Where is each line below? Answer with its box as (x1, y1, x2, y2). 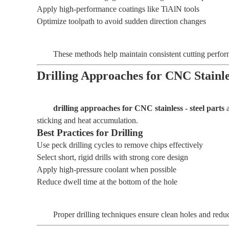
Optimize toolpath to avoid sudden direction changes (37, 17, 206, 26)
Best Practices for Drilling (37, 127, 143, 138)
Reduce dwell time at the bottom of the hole (37, 177, 177, 186)
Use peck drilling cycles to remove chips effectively (37, 141, 203, 149)
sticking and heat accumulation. (37, 116, 138, 125)
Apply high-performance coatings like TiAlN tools (37, 5, 199, 13)
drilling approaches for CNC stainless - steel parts (53, 104, 224, 112)
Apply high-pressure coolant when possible (37, 165, 176, 174)
